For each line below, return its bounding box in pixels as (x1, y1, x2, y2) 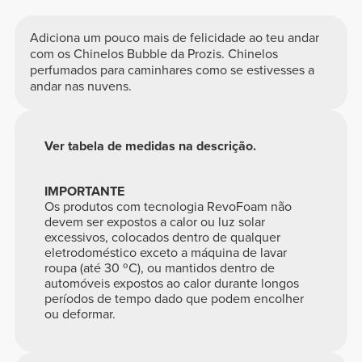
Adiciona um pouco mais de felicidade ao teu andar (29, 30, 319, 47)
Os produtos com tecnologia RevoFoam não (44, 199, 293, 215)
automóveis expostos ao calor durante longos (44, 276, 300, 292)
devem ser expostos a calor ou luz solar (44, 214, 266, 230)
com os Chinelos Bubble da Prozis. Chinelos (29, 46, 278, 63)
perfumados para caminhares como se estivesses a (29, 62, 314, 79)
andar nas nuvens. (29, 78, 132, 95)
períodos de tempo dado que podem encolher (44, 291, 305, 307)
